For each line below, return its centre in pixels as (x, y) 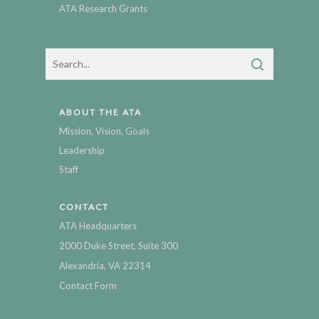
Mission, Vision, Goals (104, 131)
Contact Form (88, 285)
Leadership (82, 150)
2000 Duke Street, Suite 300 (119, 245)
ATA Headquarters (98, 225)
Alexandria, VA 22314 (105, 265)
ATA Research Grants (103, 8)
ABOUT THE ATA (100, 112)
